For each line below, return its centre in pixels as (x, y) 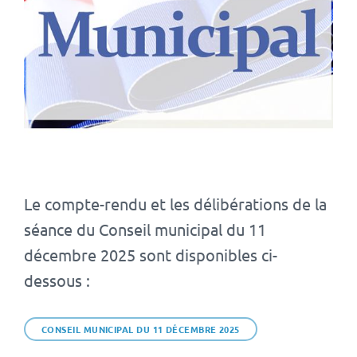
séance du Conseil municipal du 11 (145, 229)
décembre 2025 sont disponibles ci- (151, 254)
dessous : (57, 280)
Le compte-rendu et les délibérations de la (175, 203)
